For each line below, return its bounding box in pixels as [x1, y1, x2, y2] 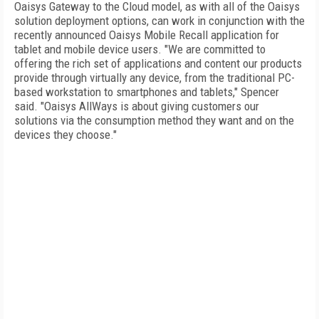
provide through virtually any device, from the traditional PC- [14, 70, 295, 85]
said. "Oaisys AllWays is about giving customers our [14, 99, 259, 113]
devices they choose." [14, 127, 117, 142]
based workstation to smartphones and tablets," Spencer [14, 85, 279, 99]
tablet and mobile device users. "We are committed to [14, 42, 266, 56]
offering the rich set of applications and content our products [14, 56, 302, 70]
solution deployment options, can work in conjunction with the [14, 14, 305, 28]
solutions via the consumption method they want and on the [14, 113, 294, 127]
